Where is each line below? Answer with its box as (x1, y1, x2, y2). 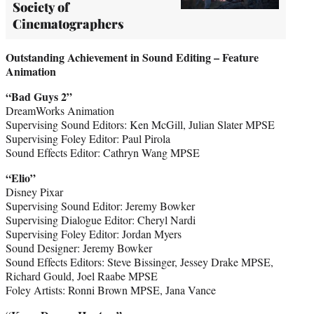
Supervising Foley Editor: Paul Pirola (6, 130, 170, 146)
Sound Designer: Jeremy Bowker (6, 240, 152, 255)
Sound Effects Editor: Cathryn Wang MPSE (6, 144, 200, 160)
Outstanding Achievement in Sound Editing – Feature (6, 48, 259, 65)
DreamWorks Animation (6, 102, 114, 118)
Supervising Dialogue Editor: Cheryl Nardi (6, 212, 196, 227)
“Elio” (6, 169, 36, 186)
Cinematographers (13, 15, 124, 32)
